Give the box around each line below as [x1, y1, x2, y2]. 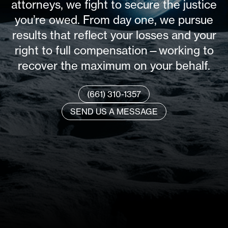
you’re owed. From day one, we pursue [15, 12, 213, 26]
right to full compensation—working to [14, 43, 214, 57]
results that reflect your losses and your [12, 27, 216, 42]
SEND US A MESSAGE [70, 106, 158, 117]
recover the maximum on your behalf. [18, 58, 210, 72]
